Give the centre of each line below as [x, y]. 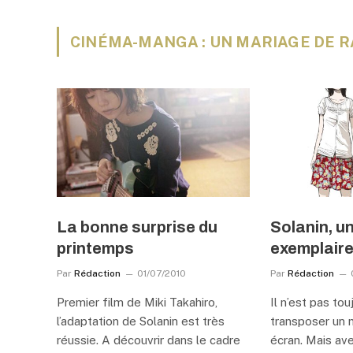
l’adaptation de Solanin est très [141, 321]
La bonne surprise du [137, 227]
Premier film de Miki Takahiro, [137, 302]
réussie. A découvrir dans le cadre [149, 340]
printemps [95, 248]
